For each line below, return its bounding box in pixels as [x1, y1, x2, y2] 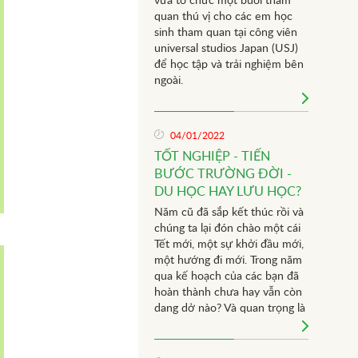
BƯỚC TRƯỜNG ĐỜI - [153, 168, 292, 181]
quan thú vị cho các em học [153, 11, 292, 22]
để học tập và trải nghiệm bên [153, 59, 304, 70]
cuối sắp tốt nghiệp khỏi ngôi [153, 335, 297, 346]
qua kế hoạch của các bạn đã [153, 271, 299, 282]
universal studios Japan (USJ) [153, 43, 298, 54]
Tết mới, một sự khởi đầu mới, [153, 239, 304, 250]
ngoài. [153, 75, 183, 86]
